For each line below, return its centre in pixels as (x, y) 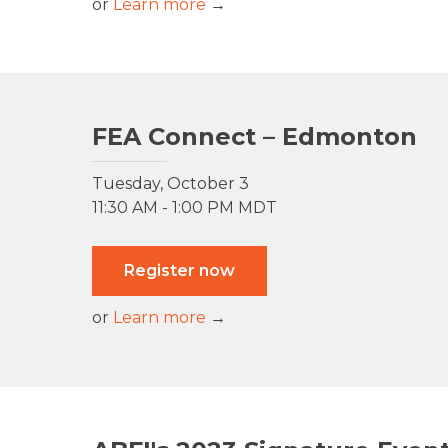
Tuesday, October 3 (170, 184)
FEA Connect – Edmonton (254, 137)
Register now (179, 271)
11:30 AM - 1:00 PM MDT (184, 208)
